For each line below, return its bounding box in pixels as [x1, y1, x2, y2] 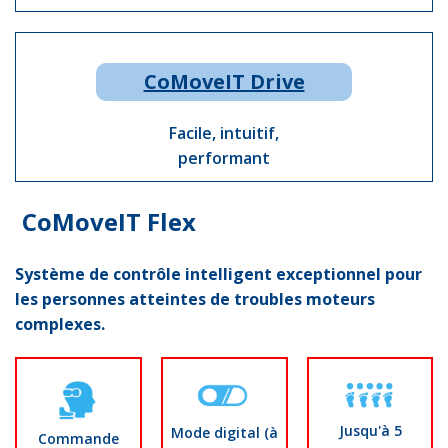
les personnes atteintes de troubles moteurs [15, 288, 375, 310]
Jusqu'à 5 [338, 421, 402, 441]
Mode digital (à [171, 423, 278, 443]
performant [178, 147, 270, 169]
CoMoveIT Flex [22, 205, 196, 238]
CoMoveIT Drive [143, 68, 305, 95]
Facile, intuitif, [169, 122, 279, 144]
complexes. [15, 313, 105, 335]
